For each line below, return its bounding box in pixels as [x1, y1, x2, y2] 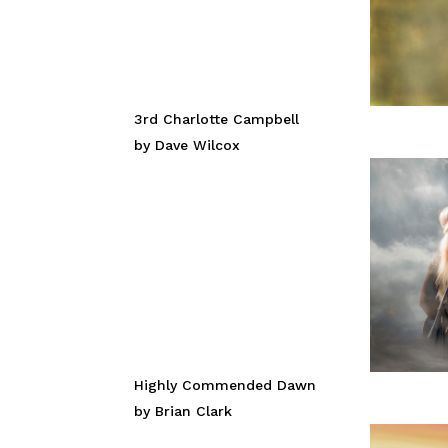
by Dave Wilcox [134, 137, 241, 154]
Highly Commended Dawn [134, 376, 317, 393]
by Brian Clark [134, 402, 233, 419]
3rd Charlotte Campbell [134, 111, 300, 128]
